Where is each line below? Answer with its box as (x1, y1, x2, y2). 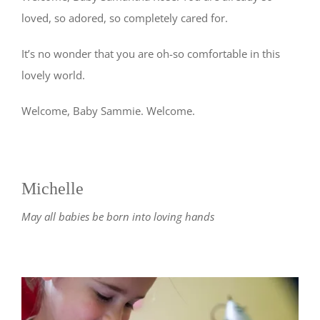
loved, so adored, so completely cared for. (21, 11, 228, 26)
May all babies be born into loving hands (21, 209, 214, 224)
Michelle (21, 179, 84, 199)
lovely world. (21, 68, 85, 83)
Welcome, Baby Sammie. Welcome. (21, 104, 195, 119)
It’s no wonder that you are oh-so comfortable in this (21, 46, 280, 61)
